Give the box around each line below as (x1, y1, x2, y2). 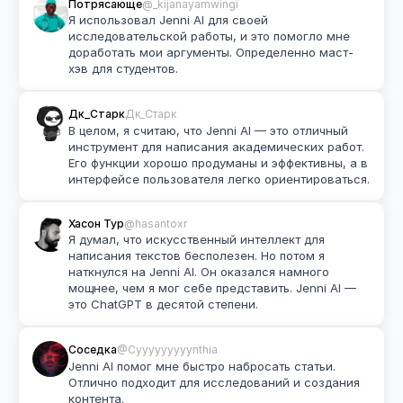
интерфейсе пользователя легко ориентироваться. (68, 172, 370, 186)
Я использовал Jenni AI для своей (68, 13, 268, 27)
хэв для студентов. (68, 61, 178, 76)
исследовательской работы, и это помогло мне (68, 29, 350, 43)
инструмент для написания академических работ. (68, 139, 364, 154)
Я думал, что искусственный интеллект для (68, 232, 325, 246)
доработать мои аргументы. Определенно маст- (68, 45, 354, 59)
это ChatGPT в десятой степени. (68, 297, 258, 311)
